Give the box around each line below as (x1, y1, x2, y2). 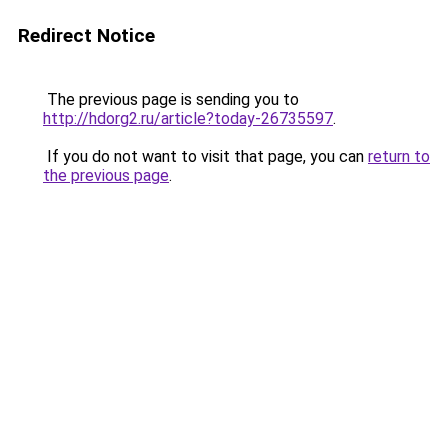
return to (368, 147, 430, 166)
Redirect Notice (18, 24, 155, 47)
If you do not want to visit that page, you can (43, 147, 368, 166)
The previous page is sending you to (43, 90, 299, 109)
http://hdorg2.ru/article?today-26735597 (43, 109, 333, 128)
